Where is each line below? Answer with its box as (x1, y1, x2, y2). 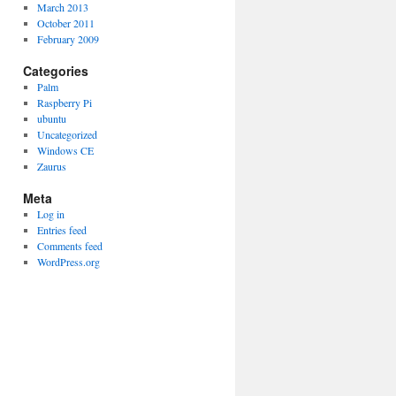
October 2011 (36, 16, 95, 30)
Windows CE (36, 143, 94, 157)
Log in (36, 207, 65, 221)
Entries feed (36, 223, 87, 237)
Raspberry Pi (36, 95, 92, 110)
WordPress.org (36, 255, 100, 269)
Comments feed (36, 239, 103, 253)
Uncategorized (36, 127, 97, 141)
